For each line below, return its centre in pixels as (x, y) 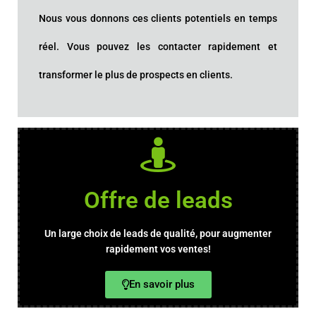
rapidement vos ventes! (158, 249)
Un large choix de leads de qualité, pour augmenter (158, 233)
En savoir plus (162, 284)
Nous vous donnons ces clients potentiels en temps (158, 18)
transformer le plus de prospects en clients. (136, 75)
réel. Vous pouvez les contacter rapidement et (158, 47)
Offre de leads (158, 200)
